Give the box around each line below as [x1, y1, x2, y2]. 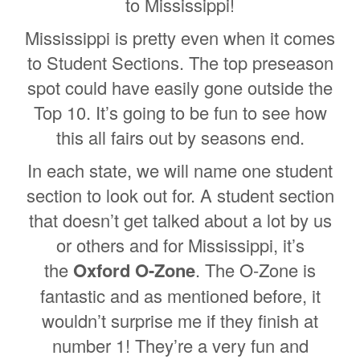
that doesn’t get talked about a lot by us [28, 207, 332, 232]
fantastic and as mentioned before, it [39, 282, 321, 308]
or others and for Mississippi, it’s [55, 231, 305, 257]
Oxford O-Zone [73, 256, 195, 283]
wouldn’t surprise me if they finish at [42, 307, 318, 333]
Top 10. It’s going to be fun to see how [33, 99, 327, 125]
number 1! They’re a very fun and [51, 332, 309, 358]
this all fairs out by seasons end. [55, 124, 305, 149]
